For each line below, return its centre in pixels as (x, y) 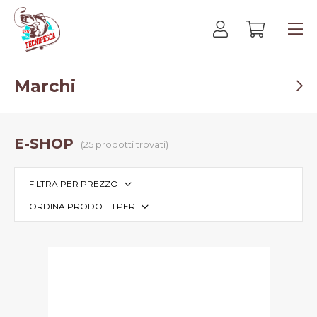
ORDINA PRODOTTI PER (82, 207)
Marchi (45, 86)
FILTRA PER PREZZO (74, 184)
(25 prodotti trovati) (125, 144)
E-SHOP (44, 144)
